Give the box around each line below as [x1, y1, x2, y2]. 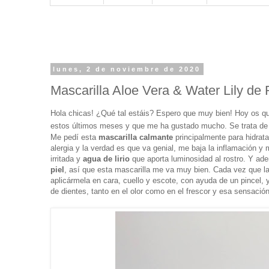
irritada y [50, 154, 83, 163]
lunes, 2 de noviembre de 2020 [53, 65, 201, 73]
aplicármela [50, 175, 90, 185]
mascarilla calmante [98, 132, 173, 142]
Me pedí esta [50, 132, 98, 142]
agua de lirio [83, 154, 132, 163]
